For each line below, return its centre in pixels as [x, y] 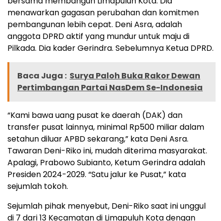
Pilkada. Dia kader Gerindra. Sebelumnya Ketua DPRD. [110, 48]
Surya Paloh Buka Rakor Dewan [135, 75]
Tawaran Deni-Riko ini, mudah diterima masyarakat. [107, 150]
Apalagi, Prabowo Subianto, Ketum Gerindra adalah [106, 162]
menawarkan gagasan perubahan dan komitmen [103, 12]
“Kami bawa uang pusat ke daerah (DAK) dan [95, 115]
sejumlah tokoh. [38, 186]
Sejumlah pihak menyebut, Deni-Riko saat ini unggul [107, 206]
